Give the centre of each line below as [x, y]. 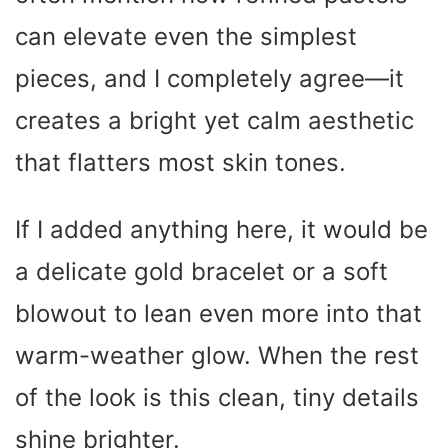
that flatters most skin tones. [180, 163]
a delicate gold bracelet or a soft [201, 272]
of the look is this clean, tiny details [217, 398]
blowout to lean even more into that [218, 314]
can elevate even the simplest [186, 37]
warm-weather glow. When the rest [217, 356]
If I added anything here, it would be [221, 230]
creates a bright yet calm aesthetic [214, 121]
